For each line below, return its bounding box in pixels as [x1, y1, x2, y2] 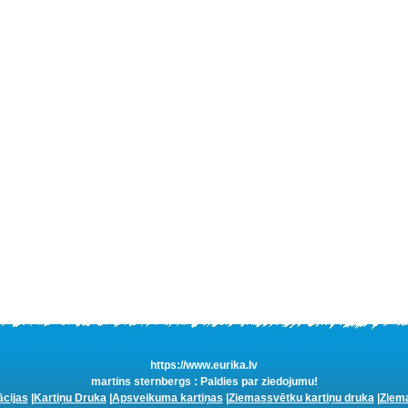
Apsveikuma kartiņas [111, 392, 223, 404]
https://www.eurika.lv [150, 359, 258, 372]
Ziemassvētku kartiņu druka [228, 392, 374, 404]
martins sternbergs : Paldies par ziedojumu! [90, 375, 318, 388]
